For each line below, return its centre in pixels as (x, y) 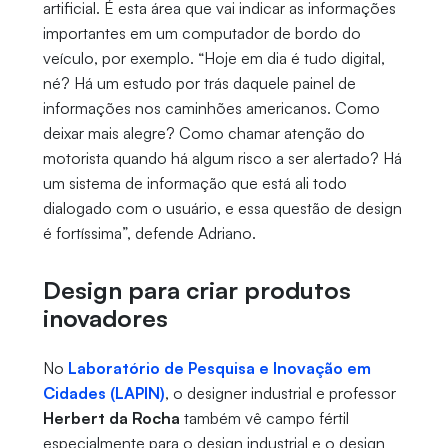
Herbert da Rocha (111, 417)
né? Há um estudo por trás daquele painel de (199, 82)
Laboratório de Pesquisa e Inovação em (219, 367)
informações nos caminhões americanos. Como (211, 107)
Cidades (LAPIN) (103, 392)
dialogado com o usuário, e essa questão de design (222, 207)
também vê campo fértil (264, 417)
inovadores (105, 317)
